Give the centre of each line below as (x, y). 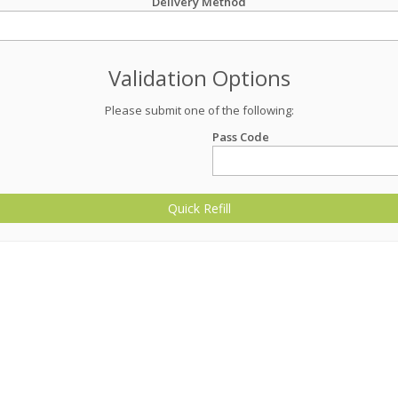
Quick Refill (199, 208)
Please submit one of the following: (199, 110)
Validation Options (199, 78)
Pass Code (241, 137)
